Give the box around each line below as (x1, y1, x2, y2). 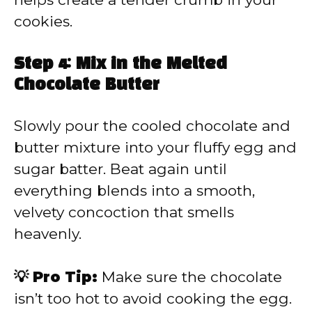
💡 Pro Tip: (14, 268, 97, 286)
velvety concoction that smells (14, 203, 234, 221)
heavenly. (14, 224, 81, 242)
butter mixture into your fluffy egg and (14, 138, 297, 156)
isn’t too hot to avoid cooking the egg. (14, 290, 292, 308)
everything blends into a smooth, (14, 181, 255, 199)
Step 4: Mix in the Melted (14, 56, 227, 72)
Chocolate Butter (14, 77, 159, 93)
